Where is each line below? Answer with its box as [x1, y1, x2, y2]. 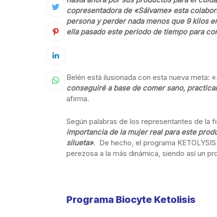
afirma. [66, 94, 89, 103]
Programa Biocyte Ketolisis [66, 194, 196, 205]
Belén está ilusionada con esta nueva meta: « [66, 73, 216, 82]
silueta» [66, 138, 93, 147]
